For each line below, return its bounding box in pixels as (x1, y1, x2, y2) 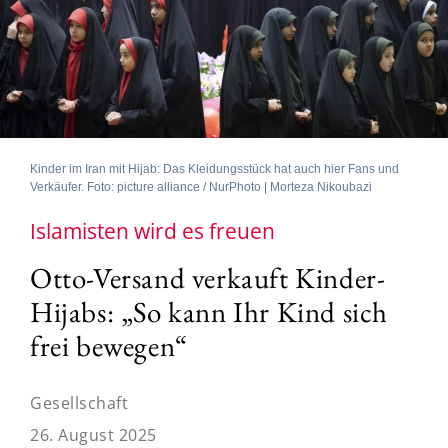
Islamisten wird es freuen (30, 216, 275, 245)
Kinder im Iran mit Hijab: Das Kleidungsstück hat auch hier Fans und (30, 161, 399, 176)
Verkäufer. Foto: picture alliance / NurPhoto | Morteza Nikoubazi (30, 179, 372, 194)
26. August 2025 (30, 423, 157, 446)
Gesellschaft (30, 391, 128, 414)
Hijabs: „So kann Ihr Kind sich (30, 292, 389, 331)
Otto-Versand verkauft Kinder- (30, 258, 386, 297)
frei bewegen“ (30, 326, 188, 365)
